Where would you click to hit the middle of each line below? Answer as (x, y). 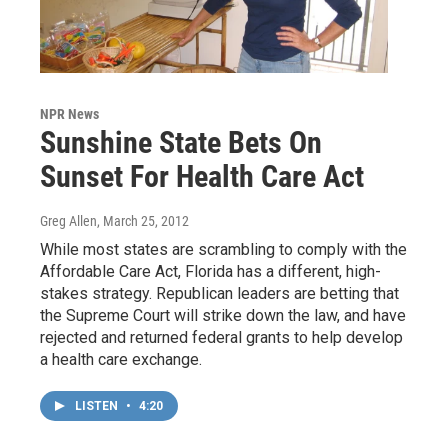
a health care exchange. (121, 359)
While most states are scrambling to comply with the (223, 249)
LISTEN (98, 405)
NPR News (69, 113)
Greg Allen (68, 220)
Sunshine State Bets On (181, 142)
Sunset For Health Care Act (202, 176)
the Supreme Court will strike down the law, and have (223, 315)
